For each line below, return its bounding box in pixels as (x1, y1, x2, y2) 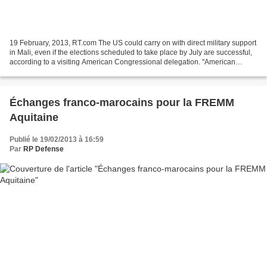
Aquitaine (10, 111, 58, 123)
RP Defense (23, 144, 64, 153)
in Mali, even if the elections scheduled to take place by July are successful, (10, 48, 252, 57)
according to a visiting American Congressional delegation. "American (10, 57, 235, 66)
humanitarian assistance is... (10, 67, 101, 76)
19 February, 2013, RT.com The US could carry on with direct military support (10, 38, 256, 47)
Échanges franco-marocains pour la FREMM (10, 96, 234, 108)
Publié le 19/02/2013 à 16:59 (10, 135, 104, 144)
